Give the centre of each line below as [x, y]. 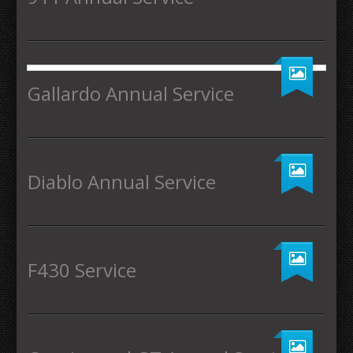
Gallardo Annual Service [131, 94]
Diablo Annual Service [122, 182]
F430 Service [82, 270]
